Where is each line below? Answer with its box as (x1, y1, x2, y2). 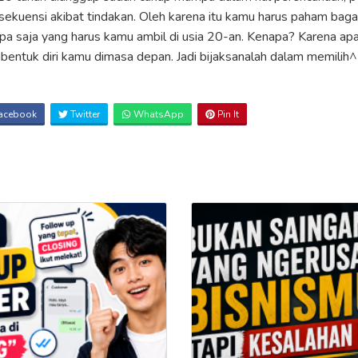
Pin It (215, 108, 239, 121)
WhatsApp (131, 108, 184, 121)
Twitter (68, 108, 100, 121)
